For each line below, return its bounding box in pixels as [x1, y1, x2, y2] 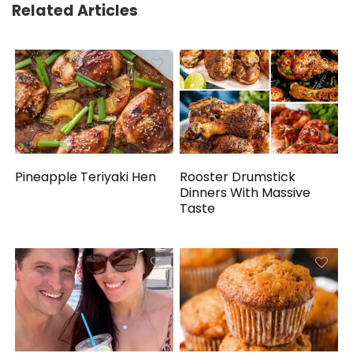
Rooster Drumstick [180, 167, 296, 186]
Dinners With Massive [180, 183, 311, 202]
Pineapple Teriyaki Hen [15, 167, 157, 186]
